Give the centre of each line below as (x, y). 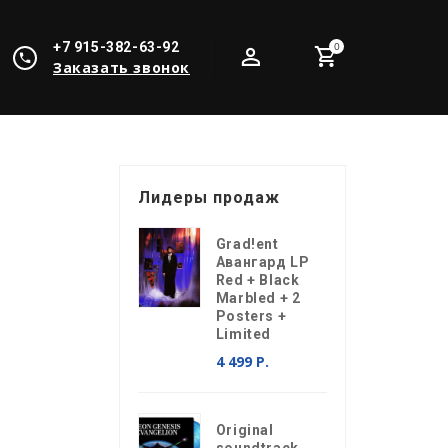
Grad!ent (247, 244)
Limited (243, 334)
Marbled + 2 (258, 298)
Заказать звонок (121, 67)
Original (244, 430)
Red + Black (257, 280)
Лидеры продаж (208, 197)
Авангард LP (262, 262)
